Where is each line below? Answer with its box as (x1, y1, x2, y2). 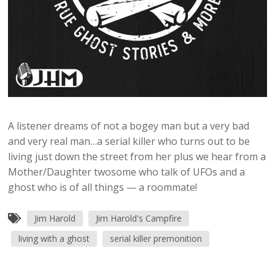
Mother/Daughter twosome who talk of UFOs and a (8, 165, 246, 179)
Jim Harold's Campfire (96, 212, 182, 225)
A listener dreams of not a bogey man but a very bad (8, 119, 250, 133)
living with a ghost (18, 233, 90, 245)
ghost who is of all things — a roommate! (8, 180, 198, 195)
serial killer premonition (110, 233, 203, 245)
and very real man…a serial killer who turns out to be (8, 134, 250, 149)
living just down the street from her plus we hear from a (8, 150, 266, 164)
